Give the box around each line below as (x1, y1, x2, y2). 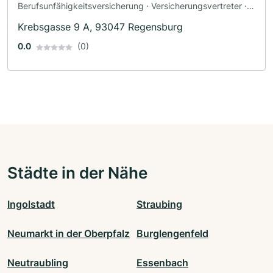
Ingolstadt (7, 198, 55, 211)
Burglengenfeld (136, 227, 208, 240)
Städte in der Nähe (7, 163, 147, 183)
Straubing (136, 198, 182, 211)
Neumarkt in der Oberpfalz (7, 227, 130, 240)
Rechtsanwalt (18, 13, 71, 24)
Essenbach (136, 257, 188, 269)
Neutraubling (7, 257, 68, 269)
